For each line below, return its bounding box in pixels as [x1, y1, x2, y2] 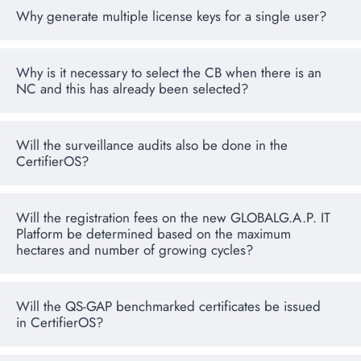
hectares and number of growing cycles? [16, 240, 253, 260]
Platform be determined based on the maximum [16, 224, 291, 244]
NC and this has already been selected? [16, 79, 248, 99]
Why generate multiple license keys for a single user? [16, 6, 326, 27]
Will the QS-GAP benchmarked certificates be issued [16, 297, 321, 317]
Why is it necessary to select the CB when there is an [16, 63, 322, 83]
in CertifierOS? [16, 313, 103, 333]
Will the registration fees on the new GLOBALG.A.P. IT [16, 208, 330, 228]
